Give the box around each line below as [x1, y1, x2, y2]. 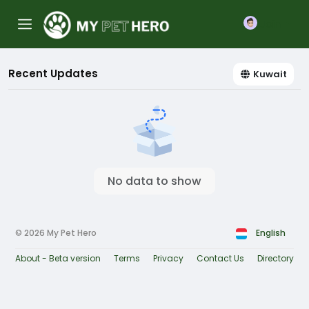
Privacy [153, 252, 183, 264]
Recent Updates [8, 66, 98, 81]
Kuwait [253, 68, 287, 81]
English [256, 227, 286, 239]
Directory [257, 252, 294, 264]
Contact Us [197, 252, 244, 264]
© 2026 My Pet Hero [15, 227, 97, 239]
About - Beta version [15, 252, 101, 264]
